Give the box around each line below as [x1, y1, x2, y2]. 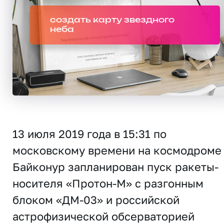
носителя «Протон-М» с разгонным [12, 176, 203, 190]
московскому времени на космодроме [12, 143, 221, 157]
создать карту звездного [50, 16, 174, 24]
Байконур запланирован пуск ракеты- [12, 160, 218, 173]
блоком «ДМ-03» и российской [12, 193, 179, 206]
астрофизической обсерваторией [12, 209, 194, 223]
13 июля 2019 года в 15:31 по [12, 127, 166, 140]
